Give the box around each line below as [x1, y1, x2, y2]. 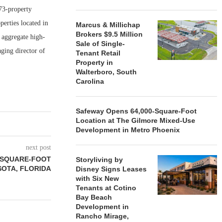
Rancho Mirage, [76, 212, 129, 220]
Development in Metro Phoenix [76, 126, 180, 134]
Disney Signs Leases [76, 165, 147, 173]
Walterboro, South [76, 68, 137, 76]
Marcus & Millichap [76, 21, 141, 29]
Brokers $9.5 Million [76, 30, 143, 38]
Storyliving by [76, 156, 123, 164]
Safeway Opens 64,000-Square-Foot [76, 107, 197, 115]
